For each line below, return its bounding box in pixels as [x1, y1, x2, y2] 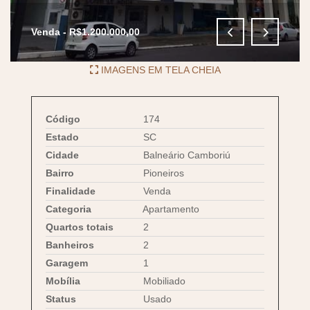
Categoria [46, 203, 91, 215]
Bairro [46, 167, 74, 179]
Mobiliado [138, 275, 185, 286]
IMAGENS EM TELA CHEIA [98, 64, 221, 75]
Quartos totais [46, 221, 113, 232]
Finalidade [46, 185, 95, 197]
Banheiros [46, 239, 94, 250]
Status [46, 293, 76, 304]
